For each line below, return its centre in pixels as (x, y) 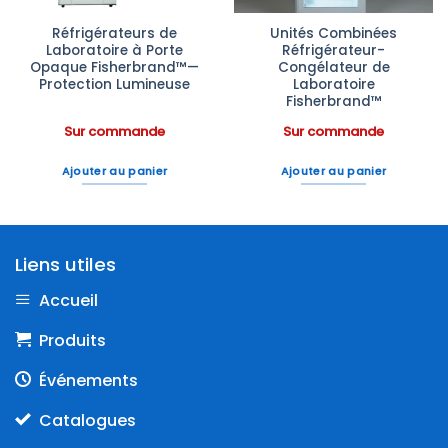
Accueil (68, 300)
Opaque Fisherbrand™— (114, 68)
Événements (88, 380)
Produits (72, 340)
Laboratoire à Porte (114, 51)
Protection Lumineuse (114, 85)
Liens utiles (65, 264)
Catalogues (87, 420)
